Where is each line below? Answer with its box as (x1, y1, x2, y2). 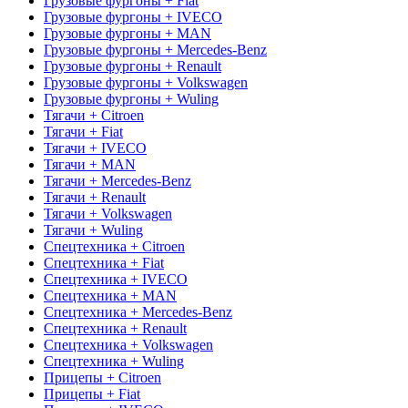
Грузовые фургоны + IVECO (44, 8, 222, 25)
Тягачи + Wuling (44, 221, 143, 238)
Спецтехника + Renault (44, 320, 187, 336)
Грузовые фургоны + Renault (44, 57, 221, 74)
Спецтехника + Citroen (44, 238, 185, 254)
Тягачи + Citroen (44, 107, 144, 123)
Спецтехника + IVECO (44, 270, 188, 287)
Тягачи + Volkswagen (44, 205, 172, 221)
